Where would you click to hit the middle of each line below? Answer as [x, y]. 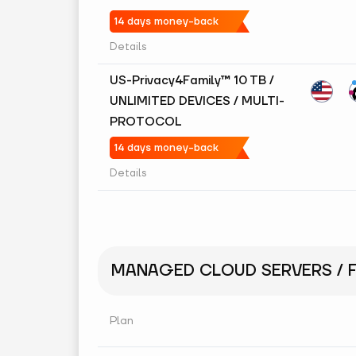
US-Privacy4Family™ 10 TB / [192, 81]
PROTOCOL [145, 122]
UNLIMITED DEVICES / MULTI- [197, 101]
